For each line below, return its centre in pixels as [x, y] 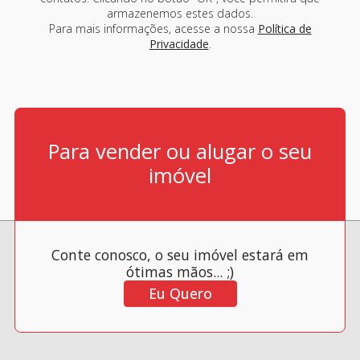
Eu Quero [180, 293]
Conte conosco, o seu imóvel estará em [180, 254]
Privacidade [179, 44]
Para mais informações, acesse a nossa [153, 29]
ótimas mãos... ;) [180, 271]
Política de [284, 29]
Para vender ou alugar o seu [180, 152]
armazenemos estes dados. [180, 14]
